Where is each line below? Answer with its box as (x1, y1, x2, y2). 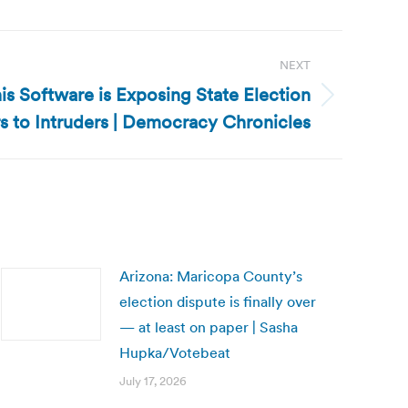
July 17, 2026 (119, 373, 187, 389)
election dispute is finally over (119, 292, 316, 311)
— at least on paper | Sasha (119, 318, 298, 336)
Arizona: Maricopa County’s (119, 267, 302, 285)
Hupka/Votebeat (119, 343, 230, 362)
